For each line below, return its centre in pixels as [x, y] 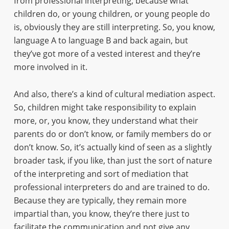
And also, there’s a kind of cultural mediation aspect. [114, 94]
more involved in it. [50, 67]
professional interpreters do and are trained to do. [111, 187]
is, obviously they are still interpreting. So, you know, [114, 27]
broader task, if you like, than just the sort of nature [113, 161]
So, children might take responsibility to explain [105, 107]
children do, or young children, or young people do [112, 14]
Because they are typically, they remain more [100, 200]
